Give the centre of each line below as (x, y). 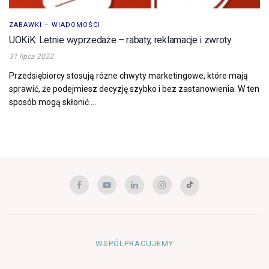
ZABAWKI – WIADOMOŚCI (55, 25)
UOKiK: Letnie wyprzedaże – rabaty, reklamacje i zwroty (120, 40)
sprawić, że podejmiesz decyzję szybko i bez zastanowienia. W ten (134, 89)
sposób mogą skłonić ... (53, 102)
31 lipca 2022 (31, 56)
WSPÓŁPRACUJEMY (134, 243)
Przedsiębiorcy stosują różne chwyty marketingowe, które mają (128, 75)
